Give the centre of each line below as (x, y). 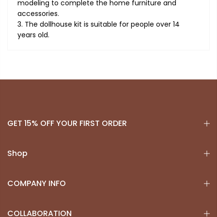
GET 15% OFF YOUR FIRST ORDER (67, 124)
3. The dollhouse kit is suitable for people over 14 (99, 24)
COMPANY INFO (37, 184)
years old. (33, 35)
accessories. (38, 14)
